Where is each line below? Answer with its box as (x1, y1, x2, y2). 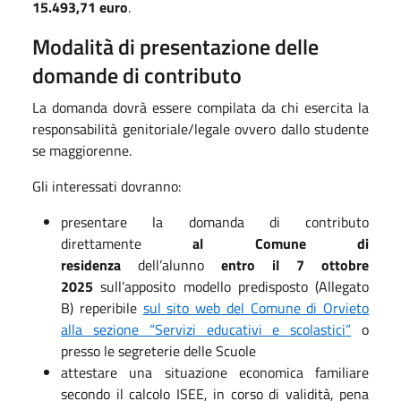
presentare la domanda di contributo (61, 210, 369, 233)
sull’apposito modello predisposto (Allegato (93, 275, 369, 297)
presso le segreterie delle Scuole (61, 339, 256, 362)
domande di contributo (32, 58, 242, 91)
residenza (61, 253, 121, 276)
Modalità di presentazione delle (32, 30, 319, 63)
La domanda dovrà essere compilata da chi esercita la (32, 96, 369, 118)
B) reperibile (61, 296, 143, 319)
